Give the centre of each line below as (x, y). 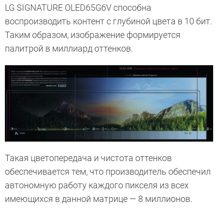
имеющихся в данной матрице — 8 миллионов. (99, 199)
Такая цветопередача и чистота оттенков (88, 158)
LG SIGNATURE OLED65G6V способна (78, 8)
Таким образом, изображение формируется (93, 35)
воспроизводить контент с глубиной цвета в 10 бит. (109, 21)
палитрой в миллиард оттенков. (69, 49)
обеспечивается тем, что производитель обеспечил (108, 172)
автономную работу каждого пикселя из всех (97, 185)
